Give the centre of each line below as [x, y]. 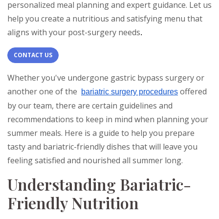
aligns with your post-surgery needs [74, 32]
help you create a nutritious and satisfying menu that [105, 19]
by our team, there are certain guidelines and [90, 106]
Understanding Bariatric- [99, 184]
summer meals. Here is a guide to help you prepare [101, 133]
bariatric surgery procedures [130, 92]
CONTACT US [33, 55]
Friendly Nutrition [73, 203]
